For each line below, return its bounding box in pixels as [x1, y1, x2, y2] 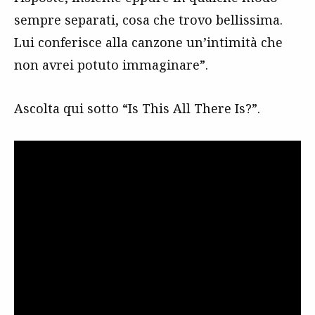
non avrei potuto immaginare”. [14, 56, 208, 74]
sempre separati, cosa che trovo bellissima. [14, 11, 283, 29]
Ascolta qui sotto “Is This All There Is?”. [14, 100, 260, 117]
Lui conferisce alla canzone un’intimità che [14, 34, 283, 51]
